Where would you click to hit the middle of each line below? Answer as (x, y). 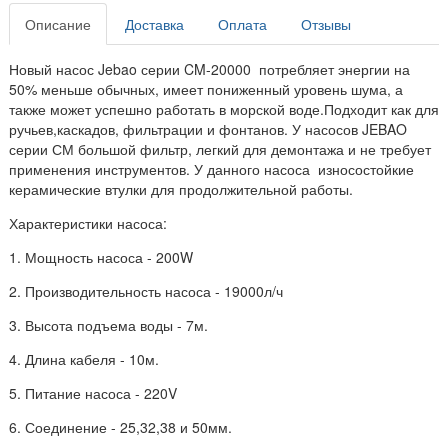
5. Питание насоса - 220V (93, 393)
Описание (58, 24)
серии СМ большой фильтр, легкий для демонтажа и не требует (220, 149)
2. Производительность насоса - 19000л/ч (146, 291)
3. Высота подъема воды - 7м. (108, 325)
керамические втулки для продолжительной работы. (181, 189)
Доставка (154, 24)
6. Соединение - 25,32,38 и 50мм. (120, 427)
